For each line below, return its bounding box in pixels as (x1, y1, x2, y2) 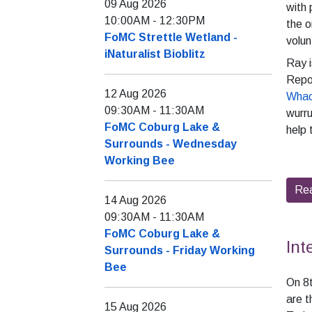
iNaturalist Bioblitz (104, 48, 205, 61)
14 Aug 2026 (104, 194, 166, 207)
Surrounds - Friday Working (104, 244, 255, 257)
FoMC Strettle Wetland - (104, 31, 237, 44)
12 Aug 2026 (104, 88, 166, 100)
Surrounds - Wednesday (104, 138, 237, 150)
